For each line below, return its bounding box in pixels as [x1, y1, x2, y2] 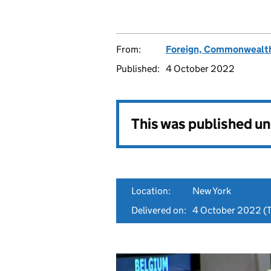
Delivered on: [131, 204, 186, 216]
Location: [131, 185, 171, 197]
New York [192, 185, 231, 197]
